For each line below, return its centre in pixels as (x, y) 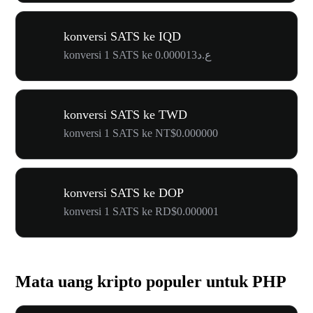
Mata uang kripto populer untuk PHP (151, 281)
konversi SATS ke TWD (125, 114)
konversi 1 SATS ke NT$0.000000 (141, 133)
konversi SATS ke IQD (122, 36)
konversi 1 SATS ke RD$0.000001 (141, 211)
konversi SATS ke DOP (124, 192)
